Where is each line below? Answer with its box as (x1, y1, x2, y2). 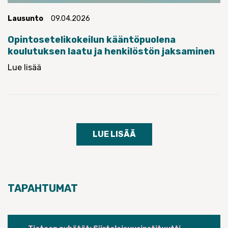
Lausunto (8, 14, 43, 23)
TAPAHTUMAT (8, 182, 78, 195)
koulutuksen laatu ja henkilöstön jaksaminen (8, 46, 215, 58)
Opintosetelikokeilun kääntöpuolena (8, 34, 176, 46)
